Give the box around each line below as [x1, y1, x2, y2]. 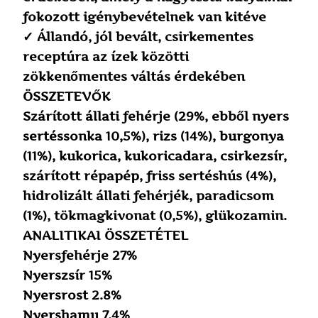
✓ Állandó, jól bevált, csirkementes [23, 28, 254, 44]
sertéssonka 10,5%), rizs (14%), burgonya [23, 128, 285, 143]
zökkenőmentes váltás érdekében [23, 68, 246, 84]
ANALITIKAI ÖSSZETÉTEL [23, 227, 189, 243]
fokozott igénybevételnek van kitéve [23, 9, 267, 24]
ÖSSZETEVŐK [23, 88, 111, 104]
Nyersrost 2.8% [23, 287, 122, 302]
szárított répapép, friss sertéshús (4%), [23, 168, 277, 183]
